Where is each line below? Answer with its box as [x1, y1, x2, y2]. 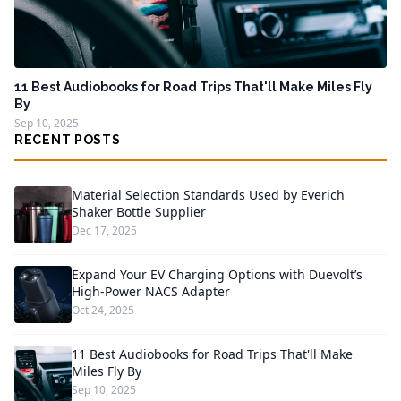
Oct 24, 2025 [72, 303, 134, 318]
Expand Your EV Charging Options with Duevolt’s [72, 266, 363, 283]
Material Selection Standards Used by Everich [72, 186, 345, 203]
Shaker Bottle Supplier [72, 203, 206, 220]
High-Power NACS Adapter [72, 283, 230, 300]
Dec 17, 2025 [72, 223, 137, 238]
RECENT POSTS [14, 132, 121, 147]
